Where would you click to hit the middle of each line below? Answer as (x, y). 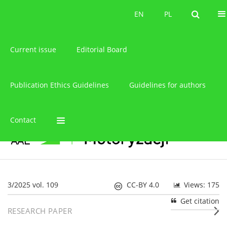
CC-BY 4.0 (143, 184)
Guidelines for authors (167, 85)
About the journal (53, 14)
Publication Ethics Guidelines (60, 85)
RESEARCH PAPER (40, 211)
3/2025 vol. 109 (33, 184)
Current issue (33, 49)
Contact (23, 120)
